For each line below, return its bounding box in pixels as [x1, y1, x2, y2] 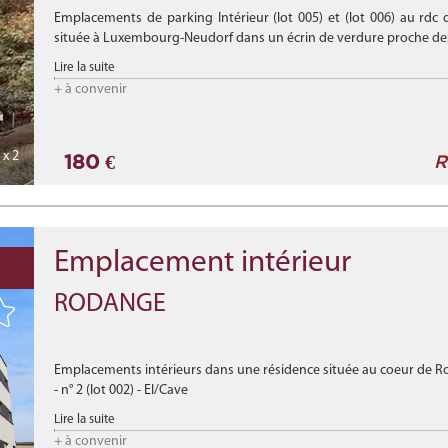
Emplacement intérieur [54, 248, 351, 279]
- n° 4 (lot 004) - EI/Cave [54, 403, 188, 418]
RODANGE [54, 291, 166, 318]
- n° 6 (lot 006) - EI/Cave [54, 423, 188, 438]
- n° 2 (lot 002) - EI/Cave [54, 383, 188, 398]
